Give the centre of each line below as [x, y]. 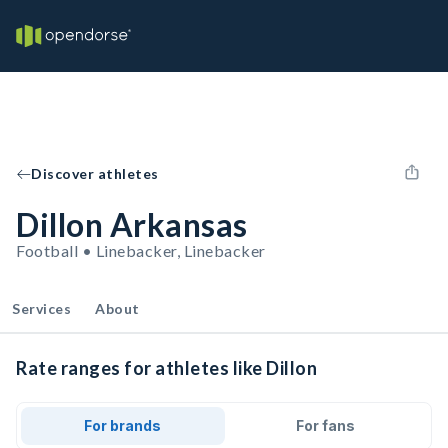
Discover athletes [95, 173]
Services [41, 308]
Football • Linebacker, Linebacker [141, 250]
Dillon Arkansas [132, 224]
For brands [123, 425]
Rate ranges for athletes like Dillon [166, 368]
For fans [325, 425]
